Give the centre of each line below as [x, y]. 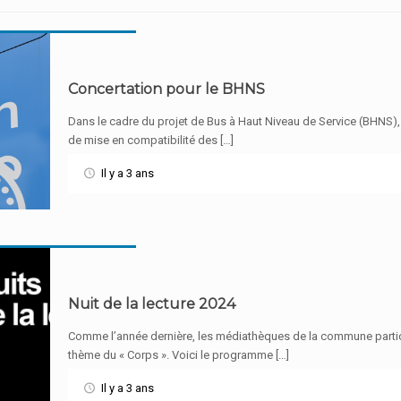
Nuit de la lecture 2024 [152, 304]
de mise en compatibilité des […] [151, 140]
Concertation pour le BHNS [167, 89]
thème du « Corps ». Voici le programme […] [179, 355]
